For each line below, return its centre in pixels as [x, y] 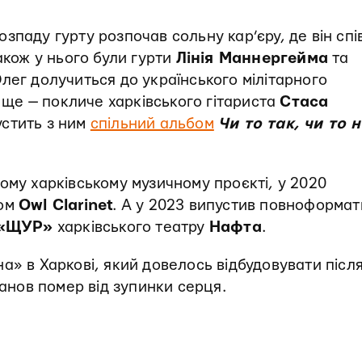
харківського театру [131, 227]
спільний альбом [152, 124]
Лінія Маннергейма [252, 58]
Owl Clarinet [66, 205]
